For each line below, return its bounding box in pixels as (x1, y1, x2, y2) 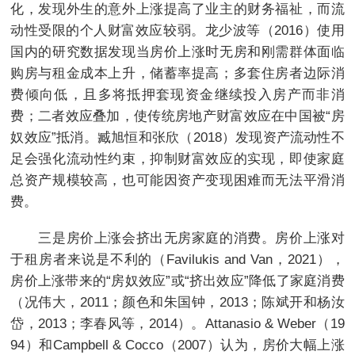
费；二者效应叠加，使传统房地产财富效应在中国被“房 (10, 108, 345, 124)
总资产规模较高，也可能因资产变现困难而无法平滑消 (10, 172, 345, 189)
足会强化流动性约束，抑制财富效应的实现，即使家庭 (10, 151, 345, 167)
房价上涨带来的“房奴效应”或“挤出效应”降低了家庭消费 (10, 273, 345, 289)
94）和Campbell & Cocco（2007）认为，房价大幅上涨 (10, 337, 345, 353)
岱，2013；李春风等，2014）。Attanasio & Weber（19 (10, 315, 345, 332)
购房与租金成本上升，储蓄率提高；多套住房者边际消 (10, 65, 345, 82)
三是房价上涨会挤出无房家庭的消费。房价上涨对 (10, 230, 345, 246)
